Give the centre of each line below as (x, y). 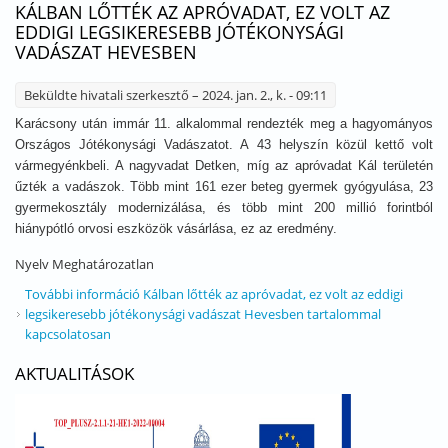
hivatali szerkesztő (134, 95)
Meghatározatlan (103, 264)
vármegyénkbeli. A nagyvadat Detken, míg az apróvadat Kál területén (224, 165)
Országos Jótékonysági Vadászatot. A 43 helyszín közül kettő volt (224, 144)
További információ (82, 294)
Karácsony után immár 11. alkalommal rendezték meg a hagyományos (224, 123)
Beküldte (52, 95)
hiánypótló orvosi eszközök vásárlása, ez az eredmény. (176, 228)
